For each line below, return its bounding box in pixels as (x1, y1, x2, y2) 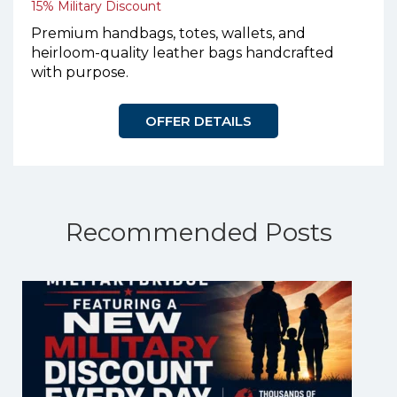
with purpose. (31, 64, 128, 82)
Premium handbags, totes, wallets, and (31, 25, 306, 43)
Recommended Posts (65, 217, 332, 248)
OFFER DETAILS (145, 113, 252, 130)
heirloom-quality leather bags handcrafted (31, 44, 334, 62)
